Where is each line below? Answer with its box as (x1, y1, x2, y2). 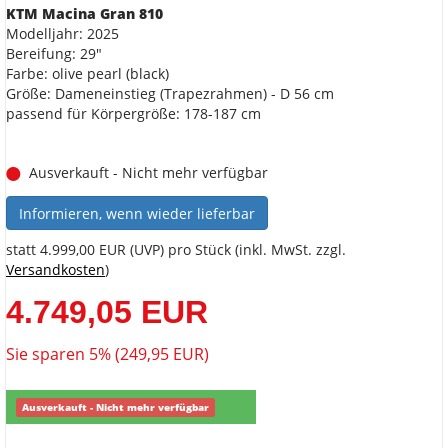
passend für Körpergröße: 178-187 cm (6, 104, 261, 124)
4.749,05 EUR (6, 293, 208, 330)
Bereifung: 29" (6, 44, 102, 64)
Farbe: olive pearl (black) (6, 64, 169, 84)
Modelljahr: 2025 (6, 24, 119, 44)
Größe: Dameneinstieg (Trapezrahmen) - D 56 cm (6, 84, 334, 104)
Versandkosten (6, 259, 105, 279)
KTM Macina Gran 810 (6, 4, 163, 24)
